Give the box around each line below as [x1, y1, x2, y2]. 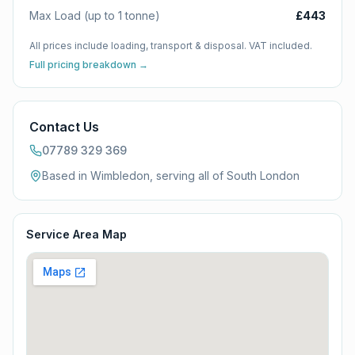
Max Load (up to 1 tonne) [29, 9, 160, 22]
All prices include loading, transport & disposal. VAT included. [29, 40, 312, 52]
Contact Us [29, 119, 99, 135]
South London [227, 169, 300, 182]
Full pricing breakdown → [29, 59, 148, 71]
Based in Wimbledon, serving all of [42, 169, 227, 182]
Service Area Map [26, 227, 127, 241]
